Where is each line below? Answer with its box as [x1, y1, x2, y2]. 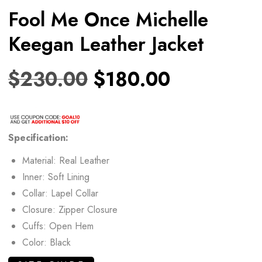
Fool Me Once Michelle [8, 5, 208, 33]
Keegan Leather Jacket [8, 30, 204, 58]
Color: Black [22, 235, 71, 249]
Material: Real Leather [22, 153, 109, 167]
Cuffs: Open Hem [22, 219, 94, 233]
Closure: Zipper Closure [22, 202, 118, 216]
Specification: [8, 130, 68, 144]
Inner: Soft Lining [22, 170, 89, 184]
